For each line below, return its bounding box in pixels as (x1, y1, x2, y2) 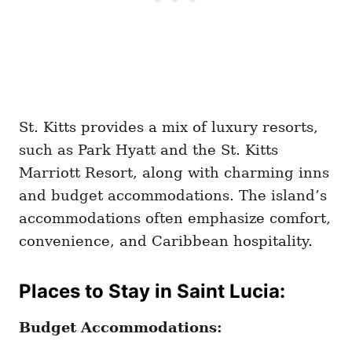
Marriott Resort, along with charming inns (19, 164, 329, 181)
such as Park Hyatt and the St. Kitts (19, 141, 278, 159)
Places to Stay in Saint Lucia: (19, 280, 285, 303)
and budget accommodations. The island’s (19, 187, 327, 204)
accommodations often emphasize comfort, (19, 210, 331, 227)
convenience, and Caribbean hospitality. (19, 233, 313, 250)
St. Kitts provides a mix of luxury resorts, (19, 119, 318, 136)
